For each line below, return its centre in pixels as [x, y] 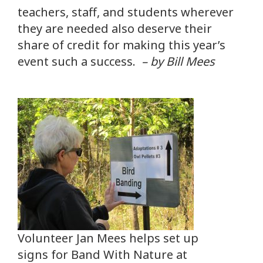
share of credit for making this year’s [122, 45]
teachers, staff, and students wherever [126, 12]
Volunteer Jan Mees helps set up [108, 238]
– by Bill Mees [178, 62]
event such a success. [80, 62]
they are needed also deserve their [115, 29]
